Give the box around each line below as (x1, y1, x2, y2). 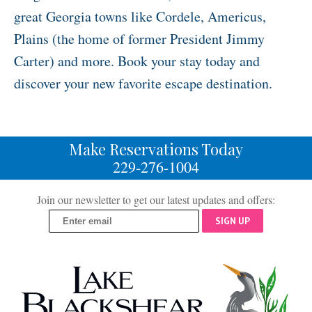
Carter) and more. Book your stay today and (14, 52, 260, 71)
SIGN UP (215, 214, 251, 228)
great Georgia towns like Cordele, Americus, (14, 7, 266, 26)
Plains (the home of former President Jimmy (14, 29, 265, 49)
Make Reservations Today (69, 139, 243, 160)
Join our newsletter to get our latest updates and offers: (37, 192, 275, 208)
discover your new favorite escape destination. (14, 74, 272, 93)
